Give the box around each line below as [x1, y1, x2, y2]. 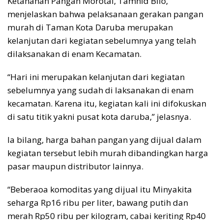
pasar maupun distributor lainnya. [7, 161, 143, 172]
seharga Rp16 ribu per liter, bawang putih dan [7, 197, 188, 209]
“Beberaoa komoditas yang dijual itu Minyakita [7, 184, 192, 195]
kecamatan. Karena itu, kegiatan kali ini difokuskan [7, 98, 206, 110]
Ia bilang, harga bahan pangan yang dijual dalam [7, 134, 201, 146]
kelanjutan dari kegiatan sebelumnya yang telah [7, 35, 196, 47]
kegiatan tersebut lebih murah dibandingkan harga [7, 147, 208, 159]
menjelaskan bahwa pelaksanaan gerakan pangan [7, 8, 203, 20]
